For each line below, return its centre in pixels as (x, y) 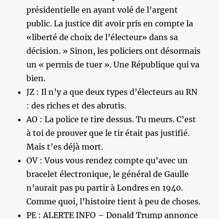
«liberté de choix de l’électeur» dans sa (102, 37)
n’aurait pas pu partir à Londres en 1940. (105, 187)
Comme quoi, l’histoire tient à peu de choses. (114, 201)
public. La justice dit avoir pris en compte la (110, 23)
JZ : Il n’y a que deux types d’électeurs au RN (112, 92)
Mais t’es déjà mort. (65, 146)
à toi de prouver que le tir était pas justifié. (108, 133)
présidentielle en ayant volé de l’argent (102, 10)
